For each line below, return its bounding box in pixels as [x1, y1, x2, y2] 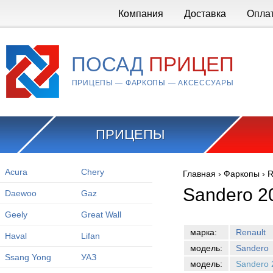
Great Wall [80, 210, 121, 219]
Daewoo [4, 188, 37, 198]
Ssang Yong [4, 252, 51, 262]
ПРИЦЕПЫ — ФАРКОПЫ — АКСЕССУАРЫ [71, 79, 234, 87]
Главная [183, 169, 216, 179]
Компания [118, 9, 163, 19]
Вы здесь [183, 174, 245, 191]
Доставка [183, 9, 226, 19]
